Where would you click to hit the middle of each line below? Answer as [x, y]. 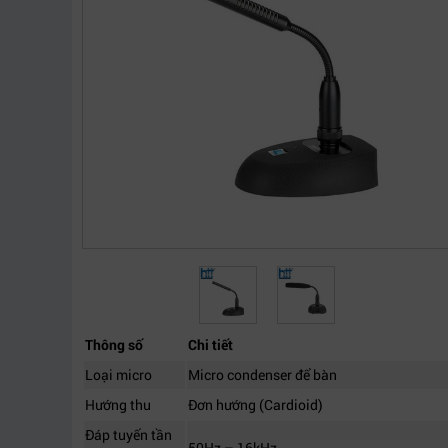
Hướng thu [118, 404]
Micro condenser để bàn [262, 374]
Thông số [114, 344]
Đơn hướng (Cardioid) [255, 404]
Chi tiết [210, 344]
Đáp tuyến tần [128, 434]
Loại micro [118, 374]
